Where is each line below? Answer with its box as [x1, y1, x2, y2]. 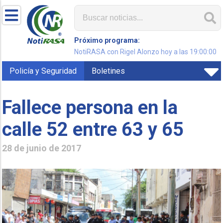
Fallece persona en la [2, 96, 178, 118]
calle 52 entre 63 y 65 [2, 118, 184, 140]
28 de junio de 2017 [2, 142, 82, 153]
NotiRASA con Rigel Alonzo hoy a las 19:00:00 [74, 48, 217, 56]
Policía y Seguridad [9, 66, 77, 76]
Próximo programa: [74, 36, 140, 44]
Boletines [92, 66, 125, 76]
